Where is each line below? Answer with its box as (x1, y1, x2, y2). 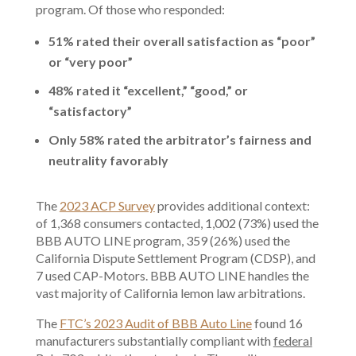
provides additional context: (154, 198, 310, 213)
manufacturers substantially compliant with (35, 333, 273, 348)
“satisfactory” (48, 103, 132, 118)
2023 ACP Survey (59, 198, 155, 213)
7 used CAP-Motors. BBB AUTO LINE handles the (35, 268, 309, 283)
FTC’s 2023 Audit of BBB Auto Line (59, 315, 252, 331)
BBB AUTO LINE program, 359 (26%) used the (35, 233, 290, 248)
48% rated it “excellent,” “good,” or (48, 83, 248, 98)
